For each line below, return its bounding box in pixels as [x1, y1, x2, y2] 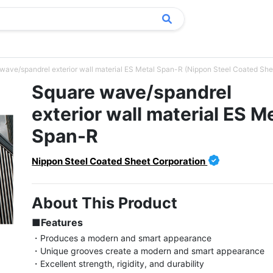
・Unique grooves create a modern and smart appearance [32, 246, 265, 256]
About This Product [32, 194, 178, 212]
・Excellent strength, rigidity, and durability [32, 258, 205, 269]
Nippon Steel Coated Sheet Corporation [32, 155, 208, 167]
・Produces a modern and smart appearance [32, 233, 212, 243]
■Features [32, 216, 83, 229]
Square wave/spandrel [32, 81, 232, 103]
